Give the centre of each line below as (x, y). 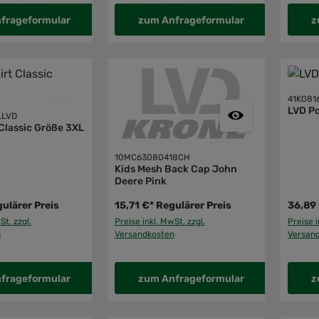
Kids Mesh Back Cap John (176, 169)
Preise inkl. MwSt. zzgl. (159, 221)
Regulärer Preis (193, 205)
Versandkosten (144, 234)
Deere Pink (140, 181)
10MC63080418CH (152, 157)
